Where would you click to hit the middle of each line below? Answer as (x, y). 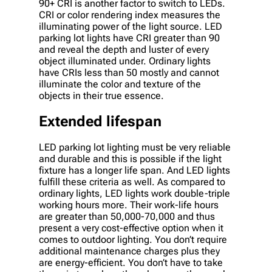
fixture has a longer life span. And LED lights (134, 170)
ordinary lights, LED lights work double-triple (134, 193)
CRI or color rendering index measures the (130, 15)
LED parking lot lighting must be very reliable (135, 147)
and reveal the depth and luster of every (124, 50)
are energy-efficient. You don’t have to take (131, 262)
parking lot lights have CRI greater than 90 (129, 38)
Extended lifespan (100, 122)
